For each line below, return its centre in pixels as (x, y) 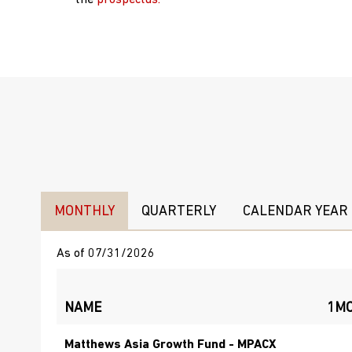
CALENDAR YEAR (295, 211)
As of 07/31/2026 (106, 254)
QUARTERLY (179, 211)
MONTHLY (84, 211)
